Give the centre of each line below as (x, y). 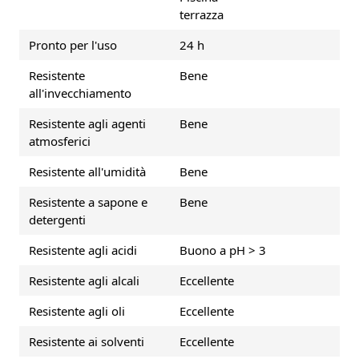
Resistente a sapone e (88, 202)
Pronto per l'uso (73, 44)
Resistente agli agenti (87, 123)
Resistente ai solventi (87, 341)
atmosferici (60, 141)
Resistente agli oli (77, 311)
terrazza (202, 14)
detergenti (57, 219)
